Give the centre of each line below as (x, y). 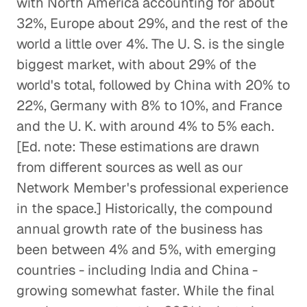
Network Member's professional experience (152, 188)
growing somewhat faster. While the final (145, 291)
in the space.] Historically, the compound (145, 208)
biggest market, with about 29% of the (136, 64)
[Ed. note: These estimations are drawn (138, 147)
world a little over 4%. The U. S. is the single (150, 44)
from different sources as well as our (130, 167)
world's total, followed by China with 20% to (153, 85)
